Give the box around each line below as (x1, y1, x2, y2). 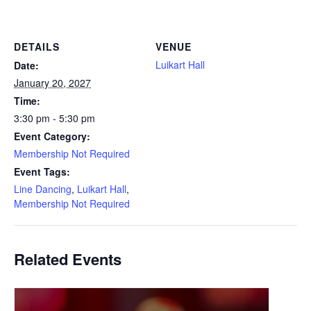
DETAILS (14, 40, 60, 54)
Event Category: (14, 129, 90, 144)
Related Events (14, 248, 121, 271)
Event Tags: (14, 165, 70, 179)
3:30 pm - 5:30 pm (14, 111, 95, 126)
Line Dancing (14, 182, 72, 196)
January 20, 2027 (14, 76, 91, 90)
